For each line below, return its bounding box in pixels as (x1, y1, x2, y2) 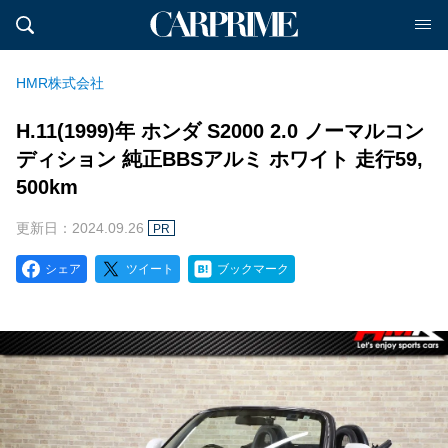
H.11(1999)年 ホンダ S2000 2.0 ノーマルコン (16, 120, 424, 142)
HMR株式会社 (16, 75, 104, 91)
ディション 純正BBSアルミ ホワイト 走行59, (16, 148, 423, 170)
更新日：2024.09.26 (16, 220, 148, 236)
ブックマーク (217, 262, 289, 276)
